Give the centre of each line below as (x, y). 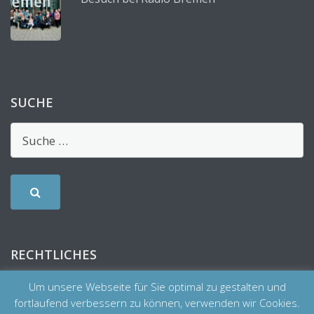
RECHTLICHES (54, 255)
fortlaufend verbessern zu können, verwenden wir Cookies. (157, 302)
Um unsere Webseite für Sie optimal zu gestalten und (157, 287)
